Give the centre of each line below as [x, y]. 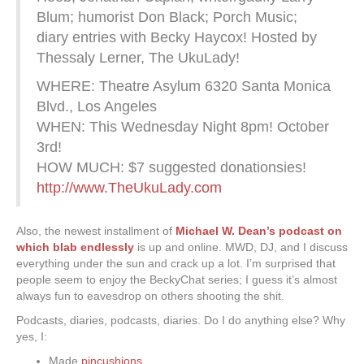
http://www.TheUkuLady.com [129, 188]
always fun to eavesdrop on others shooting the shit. [150, 296]
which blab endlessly [75, 247]
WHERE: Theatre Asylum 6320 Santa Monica [184, 87]
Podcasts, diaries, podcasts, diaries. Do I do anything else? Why [181, 321]
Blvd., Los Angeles [97, 107]
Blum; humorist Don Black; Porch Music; [167, 17]
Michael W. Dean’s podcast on [259, 231]
